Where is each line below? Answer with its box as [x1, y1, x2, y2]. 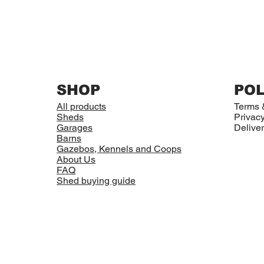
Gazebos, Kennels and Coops [57, 143, 182, 155]
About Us [57, 154, 96, 166]
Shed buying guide [57, 175, 136, 187]
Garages [57, 122, 93, 134]
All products [57, 101, 107, 113]
